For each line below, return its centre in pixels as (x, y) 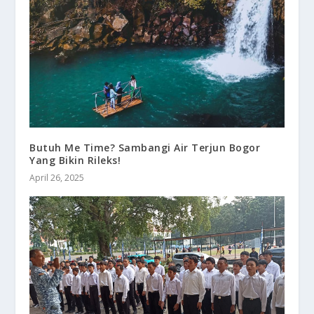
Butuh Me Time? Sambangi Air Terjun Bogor (145, 148)
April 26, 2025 (57, 178)
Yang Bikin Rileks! (75, 161)
